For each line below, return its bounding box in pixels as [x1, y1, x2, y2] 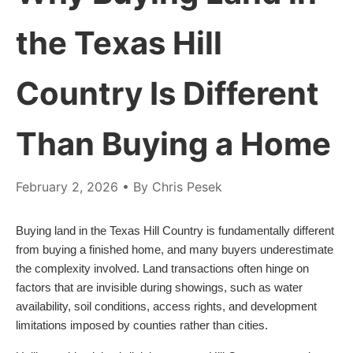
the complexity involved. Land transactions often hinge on [16, 262, 309, 276]
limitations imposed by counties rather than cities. [16, 319, 268, 333]
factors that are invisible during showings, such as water [16, 281, 303, 295]
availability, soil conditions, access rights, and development [16, 300, 317, 314]
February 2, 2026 [16, 179, 118, 195]
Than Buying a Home [16, 124, 331, 164]
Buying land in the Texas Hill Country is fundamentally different [16, 225, 334, 238]
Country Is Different [16, 74, 319, 113]
